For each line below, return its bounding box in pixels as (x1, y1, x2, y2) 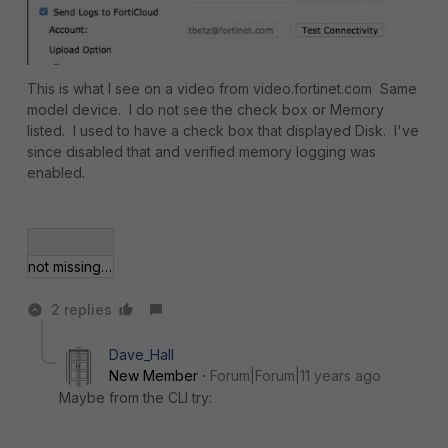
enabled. (27, 164, 85, 182)
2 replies (51, 300, 112, 318)
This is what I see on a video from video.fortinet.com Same (27, 80, 417, 98)
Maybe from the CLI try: (59, 388, 212, 406)
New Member (109, 366, 198, 384)
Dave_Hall (109, 345, 174, 363)
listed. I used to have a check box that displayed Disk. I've (27, 122, 419, 140)
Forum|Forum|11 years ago (210, 366, 381, 384)
